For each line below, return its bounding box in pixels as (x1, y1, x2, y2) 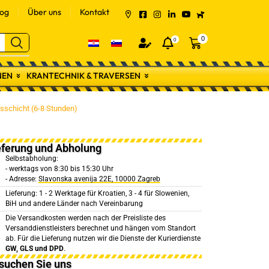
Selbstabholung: (5, 154, 58, 163)
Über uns (28, 7, 61, 17)
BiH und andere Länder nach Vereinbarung (5, 199, 143, 208)
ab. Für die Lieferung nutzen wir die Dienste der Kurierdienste (5, 234, 201, 243)
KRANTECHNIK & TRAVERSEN (26, 70, 141, 82)
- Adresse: (5, 175, 38, 183)
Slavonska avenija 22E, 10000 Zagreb (38, 175, 160, 183)
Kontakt (80, 7, 109, 17)
